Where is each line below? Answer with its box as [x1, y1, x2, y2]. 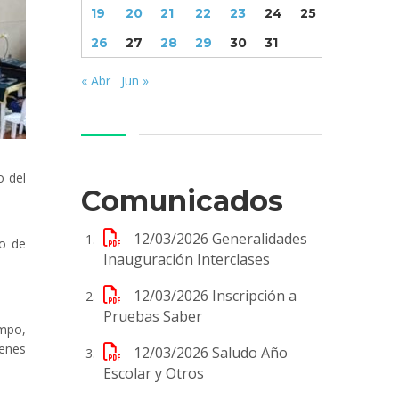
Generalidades [212, 228, 307, 248]
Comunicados [81, 183, 283, 218]
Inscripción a [212, 285, 297, 305]
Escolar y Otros [103, 362, 204, 383]
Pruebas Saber [103, 305, 202, 326]
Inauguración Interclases [103, 248, 270, 269]
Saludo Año [212, 342, 288, 362]
